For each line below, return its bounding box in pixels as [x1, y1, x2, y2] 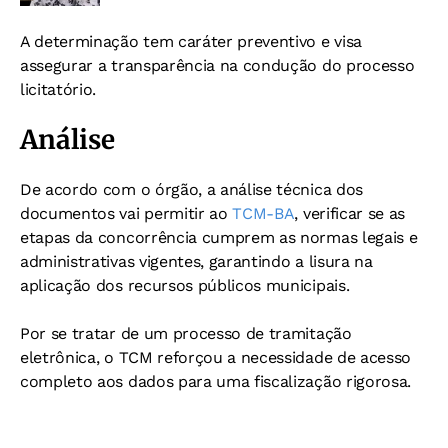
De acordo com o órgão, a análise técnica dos [20, 179, 363, 199]
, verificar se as [294, 203, 406, 223]
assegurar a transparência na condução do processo [20, 55, 415, 75]
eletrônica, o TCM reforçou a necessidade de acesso [20, 347, 411, 367]
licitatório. [20, 79, 97, 99]
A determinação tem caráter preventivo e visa [20, 31, 362, 51]
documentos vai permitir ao [20, 203, 233, 223]
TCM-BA [232, 203, 295, 223]
